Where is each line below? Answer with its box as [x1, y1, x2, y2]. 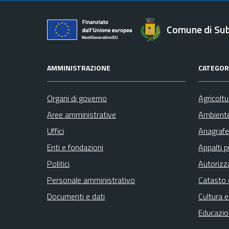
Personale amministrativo [47, 173, 135, 186]
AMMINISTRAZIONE [47, 62, 110, 73]
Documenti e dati [47, 190, 105, 202]
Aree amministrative [47, 108, 116, 121]
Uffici [47, 124, 64, 137]
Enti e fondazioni [47, 141, 103, 153]
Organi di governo [47, 91, 107, 104]
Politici [47, 157, 70, 170]
